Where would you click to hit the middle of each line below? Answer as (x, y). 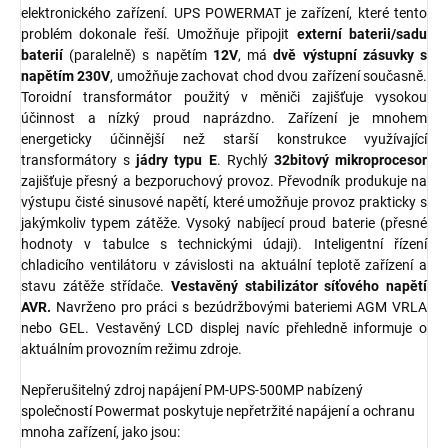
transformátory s (79, 160)
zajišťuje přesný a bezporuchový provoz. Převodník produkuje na (224, 181)
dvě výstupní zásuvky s (350, 55)
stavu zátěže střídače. (96, 286)
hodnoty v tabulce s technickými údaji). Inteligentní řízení (224, 244)
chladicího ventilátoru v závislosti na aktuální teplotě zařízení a (224, 265)
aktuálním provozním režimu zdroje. (131, 349)
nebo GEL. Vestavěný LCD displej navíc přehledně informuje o (224, 328)
